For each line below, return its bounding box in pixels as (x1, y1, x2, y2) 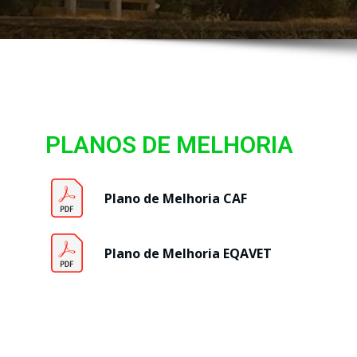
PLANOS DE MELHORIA (45, 131, 293, 159)
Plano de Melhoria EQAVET (104, 244, 273, 262)
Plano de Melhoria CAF (104, 189, 248, 207)
